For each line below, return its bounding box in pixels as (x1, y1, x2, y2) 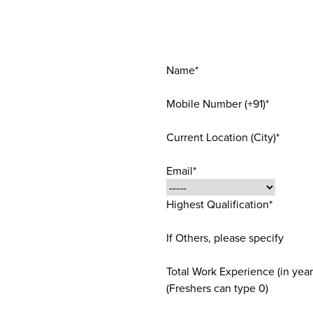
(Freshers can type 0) (166, 280, 268, 296)
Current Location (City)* (166, 129, 279, 145)
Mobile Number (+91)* (166, 96, 269, 111)
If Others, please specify (166, 230, 284, 245)
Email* (166, 163, 196, 178)
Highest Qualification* (166, 196, 272, 212)
